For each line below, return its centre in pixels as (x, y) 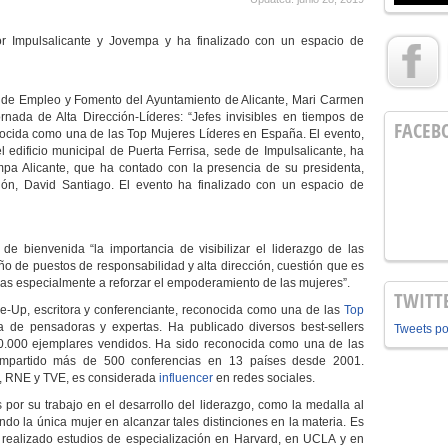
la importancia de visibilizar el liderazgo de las (229, 249)
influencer (187, 378)
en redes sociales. (265, 378)
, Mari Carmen (325, 100)
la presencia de (236, 168)
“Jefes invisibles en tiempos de (273, 117)
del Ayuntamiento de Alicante (206, 100)
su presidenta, (322, 168)
